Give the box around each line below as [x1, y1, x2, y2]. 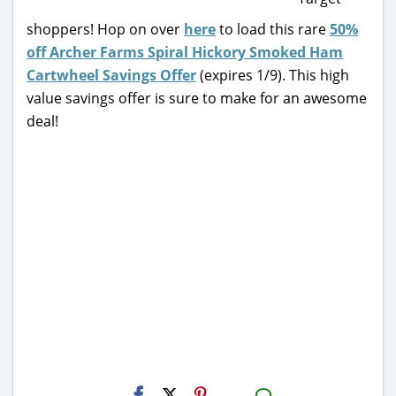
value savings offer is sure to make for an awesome [27, 88, 367, 108]
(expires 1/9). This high [196, 65, 349, 85]
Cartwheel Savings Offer [27, 65, 196, 85]
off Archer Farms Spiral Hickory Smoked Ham [27, 42, 343, 62]
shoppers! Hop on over [27, 19, 184, 39]
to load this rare [216, 19, 330, 39]
